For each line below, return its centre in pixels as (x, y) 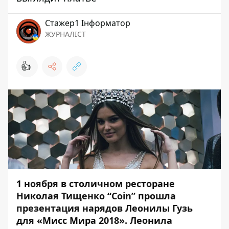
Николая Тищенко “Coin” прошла (96, 196)
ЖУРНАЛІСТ (65, 34)
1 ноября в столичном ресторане (96, 184)
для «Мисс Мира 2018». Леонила (94, 221)
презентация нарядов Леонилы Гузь (105, 208)
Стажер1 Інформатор (88, 23)
